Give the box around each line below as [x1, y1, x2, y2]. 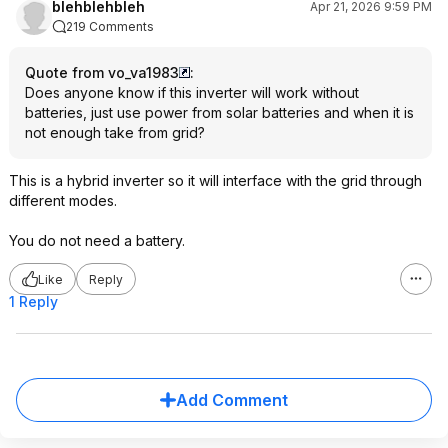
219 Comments [66, 19, 154, 34]
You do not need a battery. [9, 232, 185, 249]
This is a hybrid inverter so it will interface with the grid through [9, 172, 422, 189]
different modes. [9, 192, 117, 209]
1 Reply [9, 293, 58, 310]
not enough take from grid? [25, 124, 205, 141]
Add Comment [176, 390, 288, 410]
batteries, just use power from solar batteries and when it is [25, 104, 414, 121]
